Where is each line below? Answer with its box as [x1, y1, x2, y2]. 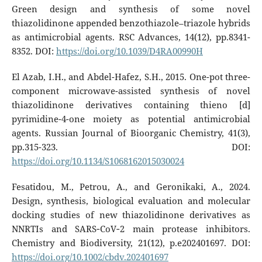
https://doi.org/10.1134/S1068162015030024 [11, 154, 184, 167]
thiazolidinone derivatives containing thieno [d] [11, 98, 251, 111]
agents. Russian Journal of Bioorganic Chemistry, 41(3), [11, 126, 251, 139]
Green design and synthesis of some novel [11, 2, 251, 15]
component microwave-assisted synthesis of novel [11, 84, 251, 97]
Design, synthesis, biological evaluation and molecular [11, 194, 251, 207]
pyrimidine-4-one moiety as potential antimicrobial [11, 112, 251, 125]
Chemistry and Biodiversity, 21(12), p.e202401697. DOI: [11, 236, 251, 249]
